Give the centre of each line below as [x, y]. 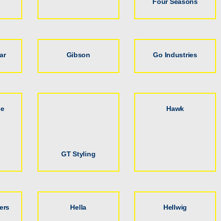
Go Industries [175, 55]
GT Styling [78, 154]
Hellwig [175, 207]
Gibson [78, 55]
